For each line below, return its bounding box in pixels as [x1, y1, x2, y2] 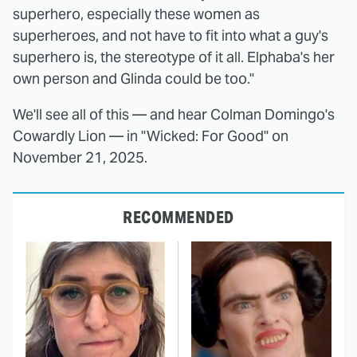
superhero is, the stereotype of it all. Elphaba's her [13, 47, 335, 66]
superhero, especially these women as [13, 4, 260, 23]
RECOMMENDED [123, 206, 234, 228]
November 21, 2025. [13, 147, 147, 167]
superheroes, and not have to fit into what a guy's [13, 25, 328, 45]
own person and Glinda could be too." [13, 69, 254, 88]
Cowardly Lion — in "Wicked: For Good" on [13, 126, 288, 145]
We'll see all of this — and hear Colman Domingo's [13, 104, 335, 124]
